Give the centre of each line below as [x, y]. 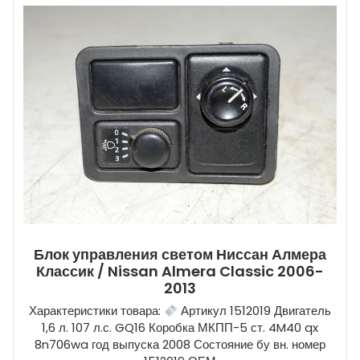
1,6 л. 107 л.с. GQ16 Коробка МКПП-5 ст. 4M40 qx [180, 328]
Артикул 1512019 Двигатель [255, 311]
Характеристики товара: [96, 311]
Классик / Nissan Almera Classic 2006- [180, 272]
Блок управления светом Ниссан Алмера [180, 255]
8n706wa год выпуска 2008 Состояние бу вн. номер [180, 345]
